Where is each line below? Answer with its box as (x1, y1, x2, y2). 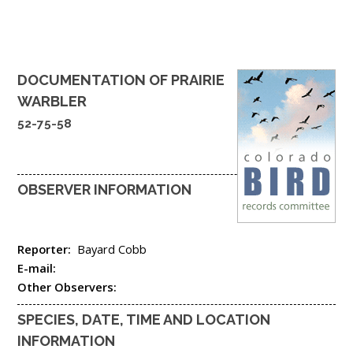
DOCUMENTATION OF (17, 71, 171, 88)
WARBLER (17, 92, 87, 110)
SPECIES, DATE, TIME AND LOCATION (17, 310, 270, 328)
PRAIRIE (171, 71, 225, 88)
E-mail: (17, 259, 59, 276)
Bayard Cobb (77, 240, 147, 257)
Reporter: (17, 240, 77, 257)
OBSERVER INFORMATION (17, 181, 191, 199)
